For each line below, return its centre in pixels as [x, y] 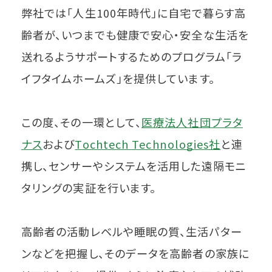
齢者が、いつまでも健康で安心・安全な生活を [135, 35]
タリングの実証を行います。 [89, 188]
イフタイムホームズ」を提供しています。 [118, 78]
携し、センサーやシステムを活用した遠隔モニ [134, 166]
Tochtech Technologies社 [148, 144]
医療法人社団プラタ [192, 122]
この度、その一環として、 [82, 122]
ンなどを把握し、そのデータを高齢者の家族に [135, 253]
